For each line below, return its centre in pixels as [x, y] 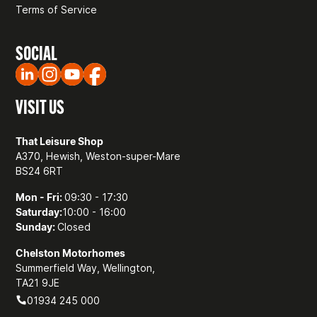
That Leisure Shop [60, 141]
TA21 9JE [38, 282]
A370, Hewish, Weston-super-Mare [98, 156]
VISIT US [40, 106]
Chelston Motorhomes [71, 253]
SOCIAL [37, 53]
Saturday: [39, 212]
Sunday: [37, 226]
